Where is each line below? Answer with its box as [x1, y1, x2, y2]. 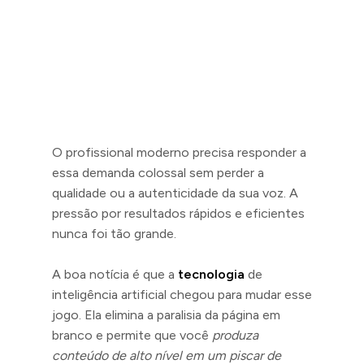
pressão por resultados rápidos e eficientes [52, 206, 305, 221]
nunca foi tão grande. [52, 226, 176, 241]
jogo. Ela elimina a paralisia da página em [52, 307, 280, 323]
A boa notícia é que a [52, 266, 178, 282]
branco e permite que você [52, 327, 212, 343]
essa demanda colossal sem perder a [52, 165, 264, 180]
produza [212, 327, 258, 343]
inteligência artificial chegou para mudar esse [52, 287, 312, 302]
